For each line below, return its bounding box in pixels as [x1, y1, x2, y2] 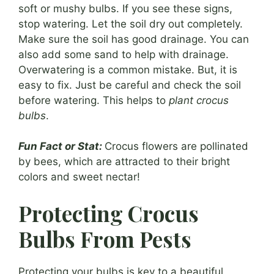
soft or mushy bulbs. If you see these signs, [18, 2, 232, 15]
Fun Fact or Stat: [18, 140, 102, 153]
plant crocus [169, 94, 229, 106]
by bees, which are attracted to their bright [18, 155, 230, 168]
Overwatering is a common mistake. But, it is [18, 63, 237, 76]
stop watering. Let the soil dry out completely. [18, 17, 243, 30]
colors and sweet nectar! [18, 171, 140, 183]
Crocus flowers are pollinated [105, 140, 248, 153]
